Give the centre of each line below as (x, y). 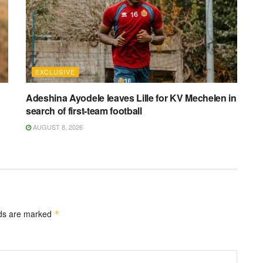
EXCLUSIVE (55, 72)
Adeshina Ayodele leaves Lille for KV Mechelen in (131, 98)
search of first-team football (84, 111)
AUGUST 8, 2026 (57, 127)
